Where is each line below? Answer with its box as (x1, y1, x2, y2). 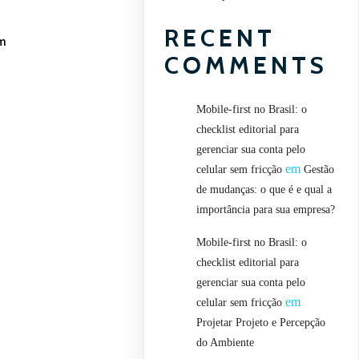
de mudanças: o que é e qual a (196, 183, 333, 196)
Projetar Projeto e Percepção (196, 316, 326, 329)
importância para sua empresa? (196, 203, 336, 216)
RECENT (164, 22, 276, 53)
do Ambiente (196, 336, 255, 349)
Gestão (304, 163, 335, 175)
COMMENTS (164, 50, 329, 80)
